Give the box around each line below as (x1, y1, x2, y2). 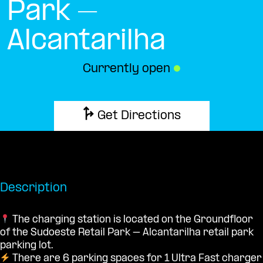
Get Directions (97, 110, 181, 123)
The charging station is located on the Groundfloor (10, 214, 254, 225)
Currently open (82, 62, 173, 76)
